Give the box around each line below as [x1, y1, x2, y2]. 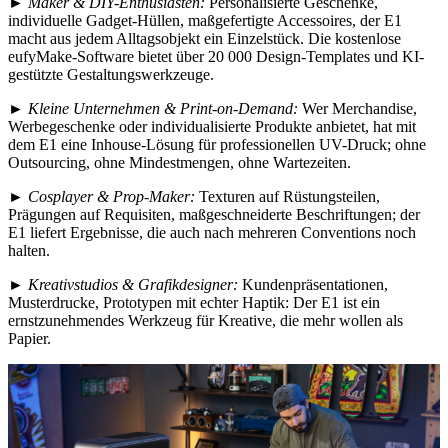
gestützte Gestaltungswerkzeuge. [8, 66, 214, 84]
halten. [8, 242, 50, 260]
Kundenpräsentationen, [242, 276, 388, 294]
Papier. [8, 330, 51, 348]
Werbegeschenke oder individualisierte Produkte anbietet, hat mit [8, 118, 416, 136]
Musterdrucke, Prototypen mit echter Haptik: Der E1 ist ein [8, 294, 380, 312]
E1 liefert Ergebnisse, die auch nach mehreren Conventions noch [8, 224, 416, 242]
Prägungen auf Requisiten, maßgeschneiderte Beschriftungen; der [8, 206, 420, 224]
